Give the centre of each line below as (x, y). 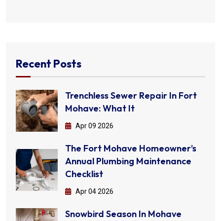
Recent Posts (49, 64)
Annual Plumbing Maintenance (128, 161)
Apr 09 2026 (94, 126)
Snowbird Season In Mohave (123, 214)
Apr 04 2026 (94, 192)
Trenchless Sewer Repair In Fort (131, 96)
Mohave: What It (100, 109)
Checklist (84, 174)
